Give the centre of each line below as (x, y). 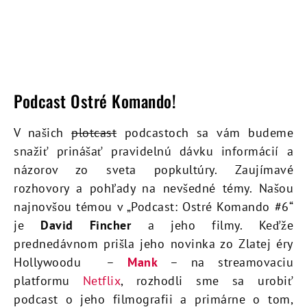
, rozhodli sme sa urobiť (207, 281)
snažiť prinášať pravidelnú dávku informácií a (153, 151)
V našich (43, 133)
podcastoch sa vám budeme (205, 133)
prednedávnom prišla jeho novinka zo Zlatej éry (153, 244)
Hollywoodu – (71, 262)
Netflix (102, 281)
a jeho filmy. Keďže (212, 225)
